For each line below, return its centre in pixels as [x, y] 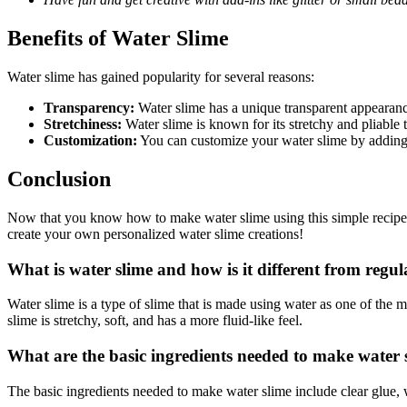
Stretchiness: [83, 124]
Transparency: [89, 108]
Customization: [90, 141]
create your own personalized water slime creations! [155, 233]
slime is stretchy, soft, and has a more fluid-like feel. [155, 321]
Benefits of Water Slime [118, 39]
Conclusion [59, 179]
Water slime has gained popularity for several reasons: [161, 77]
